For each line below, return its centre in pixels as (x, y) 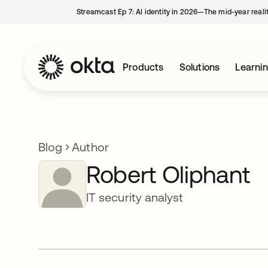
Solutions (200, 67)
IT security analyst (135, 197)
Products (143, 67)
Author (90, 147)
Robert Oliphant (168, 174)
